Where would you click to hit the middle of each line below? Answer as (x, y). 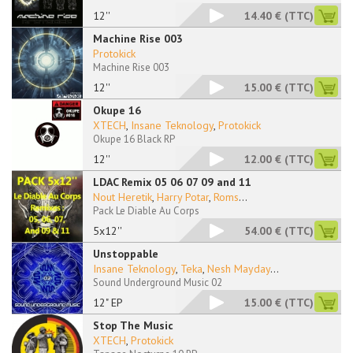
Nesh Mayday (239, 269)
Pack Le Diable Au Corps (146, 211)
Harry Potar (183, 197)
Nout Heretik (123, 197)
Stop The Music (133, 325)
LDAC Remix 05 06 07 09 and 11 (172, 182)
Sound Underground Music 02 (158, 282)
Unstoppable (126, 254)
